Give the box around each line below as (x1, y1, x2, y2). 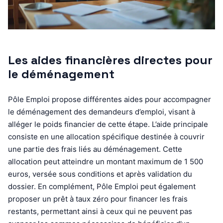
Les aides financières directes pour (8, 52, 213, 68)
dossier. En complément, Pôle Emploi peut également (8, 181, 196, 191)
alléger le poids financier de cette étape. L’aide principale (8, 119, 208, 129)
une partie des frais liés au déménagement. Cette (8, 144, 182, 154)
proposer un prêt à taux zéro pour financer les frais (8, 194, 188, 204)
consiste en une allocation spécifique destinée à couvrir (8, 131, 205, 141)
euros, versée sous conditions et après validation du (8, 169, 192, 179)
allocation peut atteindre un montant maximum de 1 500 (8, 156, 203, 166)
